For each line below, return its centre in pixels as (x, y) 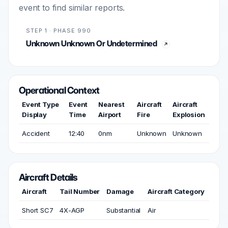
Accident (36, 133)
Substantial (124, 210)
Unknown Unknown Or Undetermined (92, 44)
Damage (120, 191)
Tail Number (80, 191)
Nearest (111, 104)
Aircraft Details (48, 177)
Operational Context (59, 90)
